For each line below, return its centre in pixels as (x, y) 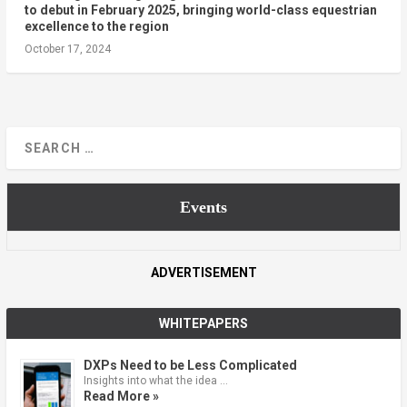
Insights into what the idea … (155, 380)
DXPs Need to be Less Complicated (190, 365)
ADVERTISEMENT (203, 272)
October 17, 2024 (67, 49)
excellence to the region (96, 26)
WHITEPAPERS (203, 323)
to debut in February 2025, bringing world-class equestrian (200, 10)
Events (203, 207)
